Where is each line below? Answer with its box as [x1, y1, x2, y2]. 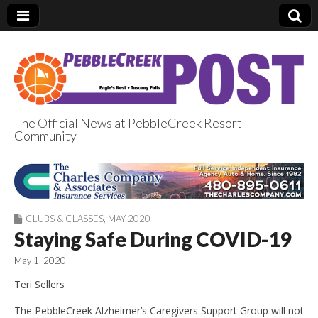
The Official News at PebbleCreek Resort [14, 114, 242, 131]
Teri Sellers [14, 278, 65, 292]
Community [14, 127, 77, 143]
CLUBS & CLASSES [26, 213, 104, 225]
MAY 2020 [108, 213, 150, 225]
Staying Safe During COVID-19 [14, 227, 291, 252]
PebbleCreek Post [14, 138, 280, 176]
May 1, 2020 [14, 255, 66, 267]
